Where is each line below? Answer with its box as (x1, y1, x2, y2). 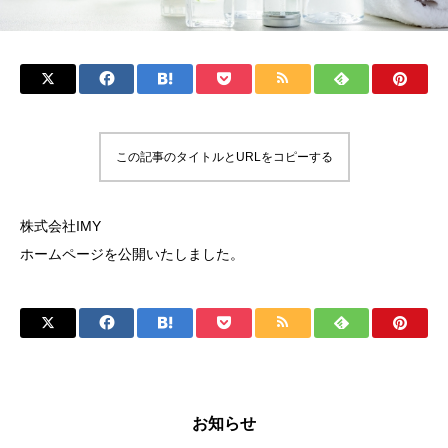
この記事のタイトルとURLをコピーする (115, 150, 333, 165)
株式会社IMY (20, 218, 101, 235)
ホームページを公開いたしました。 (20, 246, 244, 263)
